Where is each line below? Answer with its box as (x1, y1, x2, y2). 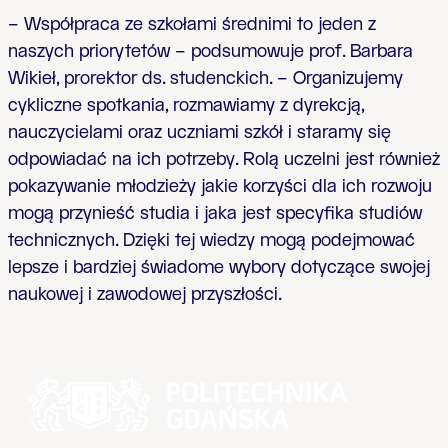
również (374, 148, 440, 171)
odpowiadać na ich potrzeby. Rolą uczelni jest (8, 148, 374, 171)
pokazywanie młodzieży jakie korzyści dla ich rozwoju (8, 175, 432, 198)
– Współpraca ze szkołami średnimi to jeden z (8, 13, 376, 36)
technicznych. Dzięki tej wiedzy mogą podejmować (8, 229, 415, 252)
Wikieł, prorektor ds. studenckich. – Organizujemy (8, 67, 403, 90)
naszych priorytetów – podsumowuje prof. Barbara (8, 40, 413, 63)
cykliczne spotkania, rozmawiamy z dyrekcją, (8, 94, 364, 117)
